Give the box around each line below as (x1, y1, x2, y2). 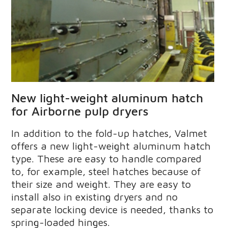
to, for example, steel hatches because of (11, 165, 201, 177)
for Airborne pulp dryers (11, 104, 149, 119)
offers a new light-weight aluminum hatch (11, 139, 211, 152)
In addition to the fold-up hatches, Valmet (11, 127, 207, 139)
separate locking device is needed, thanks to (11, 203, 213, 215)
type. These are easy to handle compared (11, 152, 202, 164)
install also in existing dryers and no (11, 190, 178, 203)
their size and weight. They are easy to (11, 178, 191, 190)
